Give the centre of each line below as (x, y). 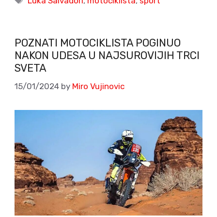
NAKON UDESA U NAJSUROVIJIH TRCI (107, 56)
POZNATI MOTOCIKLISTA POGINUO (98, 43)
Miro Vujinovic (98, 86)
